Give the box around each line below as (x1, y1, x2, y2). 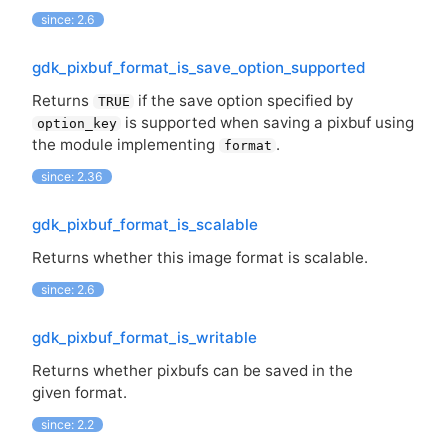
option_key (36, 116, 117, 132)
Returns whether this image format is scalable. (32, 248, 368, 268)
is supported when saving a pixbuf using (121, 113, 415, 133)
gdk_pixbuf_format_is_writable (32, 327, 257, 347)
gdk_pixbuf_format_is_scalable (32, 214, 258, 234)
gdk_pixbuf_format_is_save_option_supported (32, 57, 366, 77)
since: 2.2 (41, 417, 95, 433)
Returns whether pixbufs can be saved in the (32, 361, 353, 381)
